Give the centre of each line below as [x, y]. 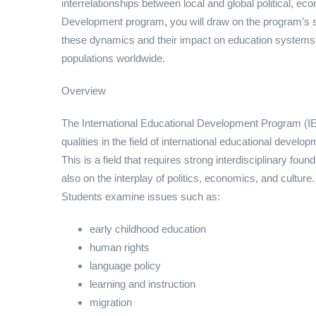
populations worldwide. [113, 58]
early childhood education [148, 229]
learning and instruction [142, 284]
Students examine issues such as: [141, 196]
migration [111, 302]
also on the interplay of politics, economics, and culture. [188, 178]
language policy [125, 266]
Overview [84, 91]
